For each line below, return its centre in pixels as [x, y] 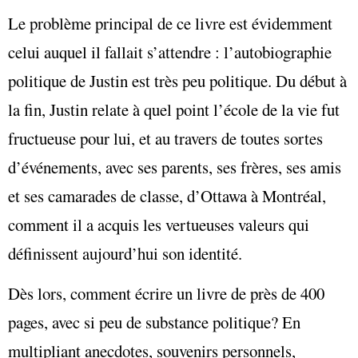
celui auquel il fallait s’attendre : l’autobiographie [170, 52]
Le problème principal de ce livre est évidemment [170, 23]
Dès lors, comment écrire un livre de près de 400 [166, 294]
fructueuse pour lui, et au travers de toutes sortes [165, 138]
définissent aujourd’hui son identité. [125, 253]
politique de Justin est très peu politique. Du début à [177, 80]
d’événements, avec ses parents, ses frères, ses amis [175, 167]
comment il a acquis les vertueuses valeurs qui [159, 224]
